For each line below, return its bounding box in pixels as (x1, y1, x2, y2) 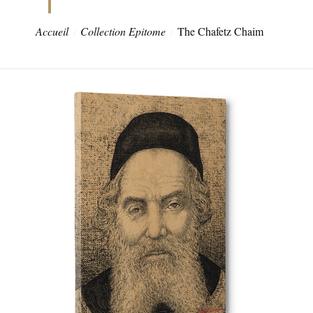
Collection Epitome (80, 23, 166, 38)
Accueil (36, 23, 68, 38)
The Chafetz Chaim (177, 23, 263, 38)
